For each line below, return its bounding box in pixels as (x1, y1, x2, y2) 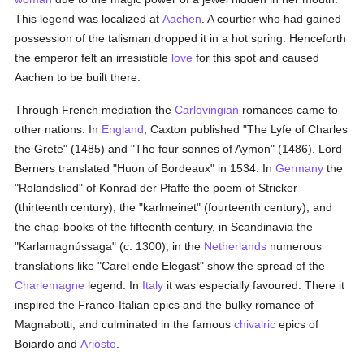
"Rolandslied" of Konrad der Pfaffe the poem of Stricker (15, 181, 298, 194)
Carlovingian (175, 103, 240, 116)
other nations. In (15, 123, 102, 136)
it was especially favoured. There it (163, 279, 345, 292)
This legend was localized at (15, 12, 163, 25)
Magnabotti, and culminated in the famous (15, 318, 235, 331)
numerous (266, 240, 323, 253)
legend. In (84, 279, 143, 292)
